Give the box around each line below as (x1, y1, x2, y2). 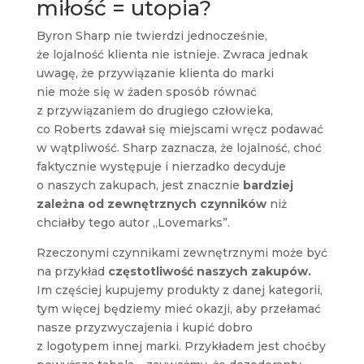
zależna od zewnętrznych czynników (36, 197, 266, 212)
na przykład (36, 264, 108, 279)
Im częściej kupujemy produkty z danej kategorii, (36, 283, 323, 298)
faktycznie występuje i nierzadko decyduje (36, 159, 286, 175)
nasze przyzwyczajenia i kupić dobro (36, 320, 253, 336)
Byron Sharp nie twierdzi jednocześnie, (36, 28, 267, 44)
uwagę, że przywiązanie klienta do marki (36, 66, 274, 81)
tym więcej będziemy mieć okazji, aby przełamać (36, 301, 321, 317)
